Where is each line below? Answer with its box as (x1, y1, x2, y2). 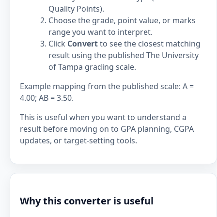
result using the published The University (48, 50, 199, 61)
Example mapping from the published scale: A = (20, 81, 194, 92)
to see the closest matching (98, 38, 201, 49)
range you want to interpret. (48, 27, 153, 37)
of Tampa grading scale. (48, 62, 137, 72)
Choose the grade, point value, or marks (48, 15, 196, 26)
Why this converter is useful (20, 194, 154, 207)
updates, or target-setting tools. (20, 135, 137, 146)
